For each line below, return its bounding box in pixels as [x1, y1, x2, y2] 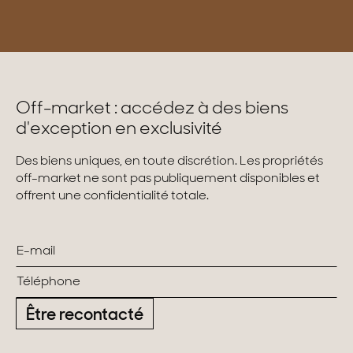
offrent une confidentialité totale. [16, 190, 209, 203]
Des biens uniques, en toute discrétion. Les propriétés [16, 155, 323, 169]
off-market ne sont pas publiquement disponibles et [16, 173, 320, 186]
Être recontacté [26, 307, 143, 324]
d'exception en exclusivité [16, 121, 222, 139]
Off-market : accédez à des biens [16, 100, 288, 119]
